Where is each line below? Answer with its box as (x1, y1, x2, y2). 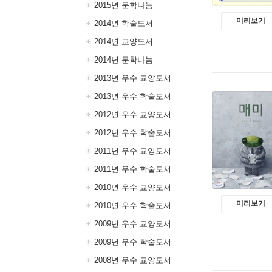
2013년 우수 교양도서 (94, 73, 171, 83)
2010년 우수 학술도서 (94, 201, 171, 210)
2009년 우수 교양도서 (94, 219, 171, 228)
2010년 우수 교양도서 (94, 183, 171, 192)
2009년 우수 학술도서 (94, 237, 171, 246)
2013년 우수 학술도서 (94, 92, 171, 101)
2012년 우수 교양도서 (94, 110, 171, 119)
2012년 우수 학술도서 (94, 128, 171, 137)
